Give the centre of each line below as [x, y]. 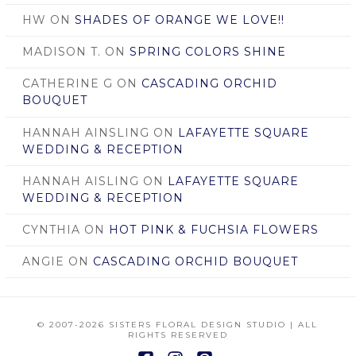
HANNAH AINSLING [85, 132]
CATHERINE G [67, 84]
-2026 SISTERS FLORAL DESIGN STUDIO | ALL [197, 324]
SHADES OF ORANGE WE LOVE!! [179, 20]
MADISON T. [61, 52]
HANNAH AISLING [80, 181]
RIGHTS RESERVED [178, 335]
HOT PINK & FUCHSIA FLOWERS [213, 230]
